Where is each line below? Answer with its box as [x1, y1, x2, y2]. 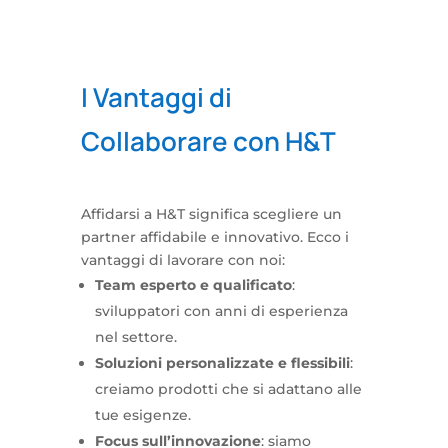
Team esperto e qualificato [94, 276, 292, 294]
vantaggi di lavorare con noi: [80, 251, 285, 269]
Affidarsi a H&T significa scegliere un [80, 205, 342, 223]
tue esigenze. [94, 406, 191, 424]
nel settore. [94, 328, 177, 346]
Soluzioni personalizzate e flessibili [94, 354, 350, 372]
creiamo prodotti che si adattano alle [94, 380, 362, 398]
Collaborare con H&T [80, 123, 336, 159]
